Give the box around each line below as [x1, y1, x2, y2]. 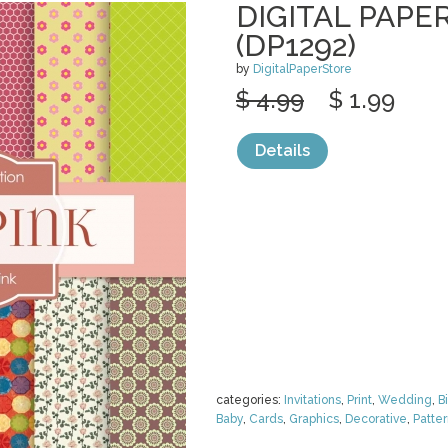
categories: [216, 393, 284, 407]
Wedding [378, 393, 432, 407]
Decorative [345, 412, 407, 426]
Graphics [289, 412, 339, 426]
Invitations [284, 393, 341, 407]
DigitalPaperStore [253, 62, 352, 76]
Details [255, 141, 310, 160]
